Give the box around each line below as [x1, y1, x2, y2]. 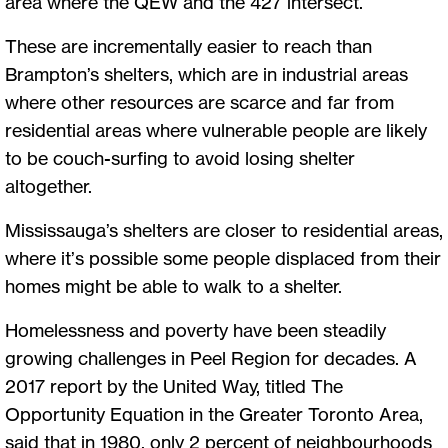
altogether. [5, 174, 92, 197]
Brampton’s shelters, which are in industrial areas [5, 62, 408, 85]
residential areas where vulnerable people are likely [5, 118, 427, 141]
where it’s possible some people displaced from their [5, 246, 441, 269]
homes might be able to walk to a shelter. [5, 274, 342, 297]
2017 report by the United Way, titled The [5, 374, 343, 397]
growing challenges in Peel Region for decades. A [5, 346, 417, 369]
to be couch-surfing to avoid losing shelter [5, 146, 355, 169]
